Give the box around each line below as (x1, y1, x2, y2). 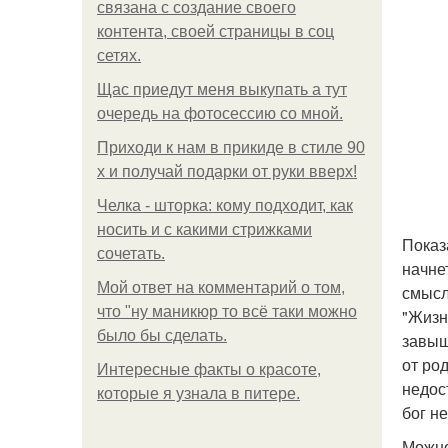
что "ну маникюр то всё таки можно (97, 303, 357, 320)
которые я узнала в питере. (97, 385, 300, 402)
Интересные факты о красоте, (97, 361, 321, 378)
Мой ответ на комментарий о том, (97, 279, 345, 296)
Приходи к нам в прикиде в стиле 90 (97, 139, 365, 156)
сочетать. (97, 245, 165, 262)
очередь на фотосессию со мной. (97, 105, 343, 122)
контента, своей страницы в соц (97, 23, 334, 40)
